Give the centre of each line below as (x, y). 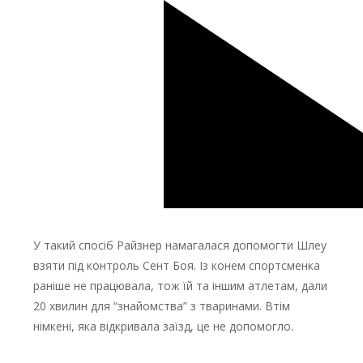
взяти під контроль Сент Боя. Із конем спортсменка (176, 265)
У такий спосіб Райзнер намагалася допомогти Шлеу (179, 245)
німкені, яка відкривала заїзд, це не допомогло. (163, 326)
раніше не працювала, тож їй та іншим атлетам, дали (180, 286)
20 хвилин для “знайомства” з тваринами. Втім (161, 306)
